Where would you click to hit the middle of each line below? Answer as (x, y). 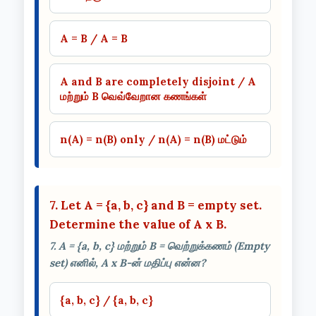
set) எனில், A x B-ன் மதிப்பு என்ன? (128, 262)
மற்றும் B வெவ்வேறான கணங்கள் (133, 96)
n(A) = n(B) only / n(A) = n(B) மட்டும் (153, 139)
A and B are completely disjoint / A (158, 81)
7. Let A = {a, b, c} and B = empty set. (156, 205)
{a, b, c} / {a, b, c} (107, 300)
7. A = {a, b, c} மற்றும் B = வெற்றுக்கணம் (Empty (159, 245)
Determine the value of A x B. (138, 224)
